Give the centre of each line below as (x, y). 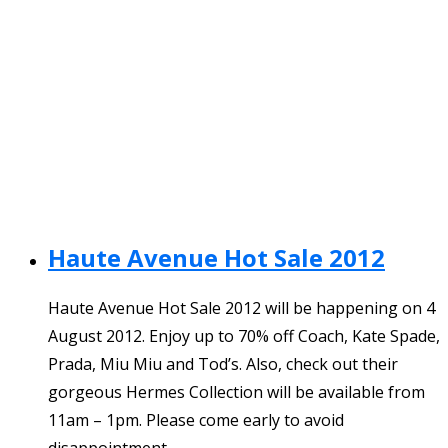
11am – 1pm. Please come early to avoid (196, 419)
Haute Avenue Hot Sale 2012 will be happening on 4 (241, 307)
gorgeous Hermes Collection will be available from (236, 391)
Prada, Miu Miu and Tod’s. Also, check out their (223, 363)
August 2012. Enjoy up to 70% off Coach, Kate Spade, (244, 335)
